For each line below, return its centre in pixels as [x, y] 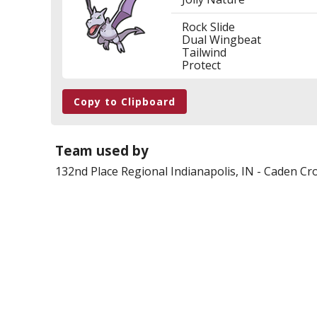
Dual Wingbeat [221, 40]
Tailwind [204, 52]
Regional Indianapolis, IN [188, 171]
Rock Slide [208, 27]
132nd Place [88, 171]
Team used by [102, 150]
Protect [201, 65]
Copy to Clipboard [125, 102]
